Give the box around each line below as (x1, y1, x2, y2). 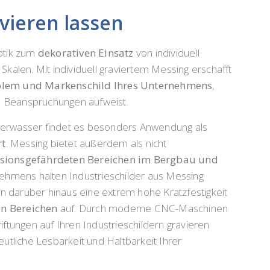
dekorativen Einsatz (37, 46, 134, 60)
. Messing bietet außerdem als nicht (5, 136, 167, 150)
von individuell (133, 46, 199, 60)
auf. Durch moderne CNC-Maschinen (57, 201, 228, 215)
